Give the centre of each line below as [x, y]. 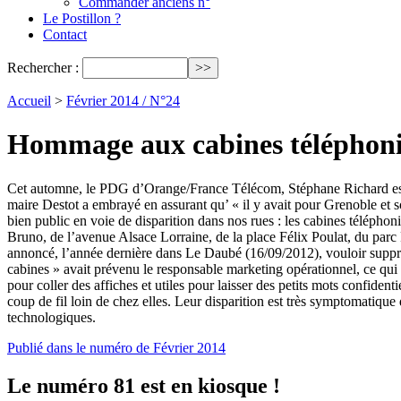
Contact [65, 34]
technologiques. [51, 317]
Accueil [29, 101]
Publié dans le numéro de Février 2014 [116, 347]
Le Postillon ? [82, 18]
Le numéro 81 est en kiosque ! [144, 385]
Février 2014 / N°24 [123, 101]
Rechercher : [43, 68]
